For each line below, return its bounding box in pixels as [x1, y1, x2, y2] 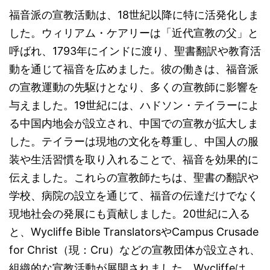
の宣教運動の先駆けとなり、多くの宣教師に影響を [9, 81, 259, 93]
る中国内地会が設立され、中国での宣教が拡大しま [9, 117, 259, 130]
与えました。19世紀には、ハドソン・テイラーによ [9, 99, 259, 111]
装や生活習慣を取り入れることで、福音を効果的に [9, 153, 259, 166]
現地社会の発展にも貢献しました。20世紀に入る [9, 207, 250, 220]
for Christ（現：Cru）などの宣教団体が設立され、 [9, 243, 260, 256]
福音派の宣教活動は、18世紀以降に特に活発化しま [9, 8, 259, 21]
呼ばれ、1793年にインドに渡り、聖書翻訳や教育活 [9, 45, 261, 57]
